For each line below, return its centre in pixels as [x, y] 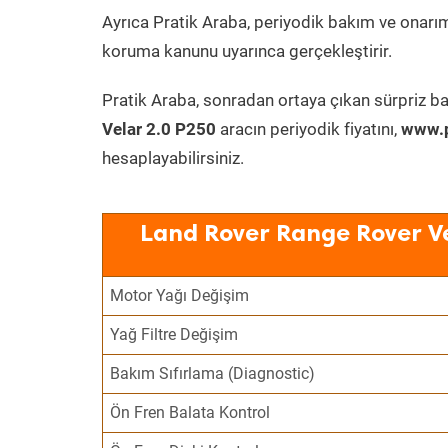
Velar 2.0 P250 [159, 129]
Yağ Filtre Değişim [174, 334]
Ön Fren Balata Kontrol [190, 412]
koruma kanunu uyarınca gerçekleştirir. [247, 51]
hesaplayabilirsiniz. [173, 158]
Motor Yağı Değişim [180, 295]
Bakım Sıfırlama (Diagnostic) [213, 373]
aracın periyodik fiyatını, [308, 129]
